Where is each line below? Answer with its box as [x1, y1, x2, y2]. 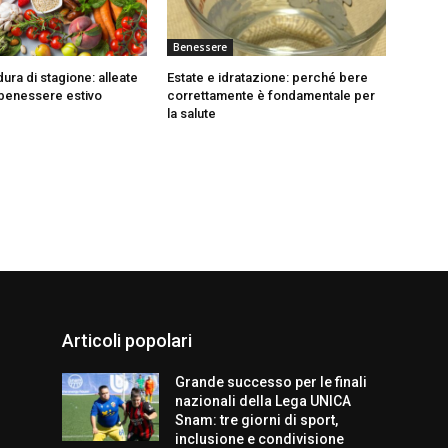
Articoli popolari [62, 330, 192, 352]
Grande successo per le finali [175, 374, 368, 391]
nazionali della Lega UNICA [175, 393, 352, 410]
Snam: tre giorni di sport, [175, 412, 339, 429]
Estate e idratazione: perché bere [167, 70, 369, 86]
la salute [167, 106, 217, 122]
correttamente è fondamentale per [167, 88, 376, 104]
